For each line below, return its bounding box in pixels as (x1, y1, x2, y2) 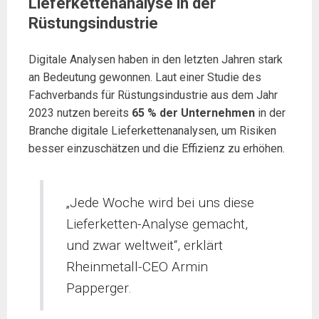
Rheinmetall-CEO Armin (66, 258, 209, 275)
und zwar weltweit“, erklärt (66, 236, 224, 253)
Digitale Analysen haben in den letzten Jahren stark (28, 53, 283, 66)
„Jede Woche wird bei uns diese (66, 194, 255, 211)
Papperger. (66, 279, 132, 296)
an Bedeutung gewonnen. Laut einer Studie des (28, 70, 261, 84)
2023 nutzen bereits (28, 106, 132, 120)
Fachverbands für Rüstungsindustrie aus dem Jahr (28, 88, 278, 102)
